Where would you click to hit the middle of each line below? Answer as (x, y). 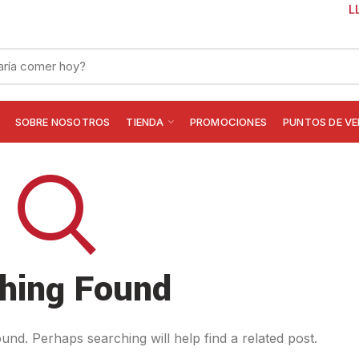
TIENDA (145, 121)
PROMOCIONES (228, 121)
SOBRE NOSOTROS (63, 121)
